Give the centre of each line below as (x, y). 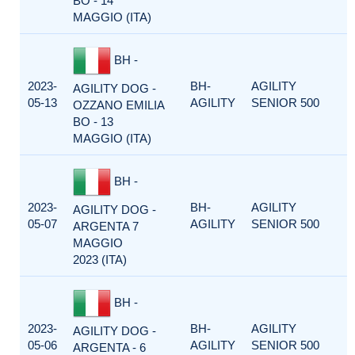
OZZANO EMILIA (118, 105)
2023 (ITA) (100, 260)
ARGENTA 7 (106, 226)
